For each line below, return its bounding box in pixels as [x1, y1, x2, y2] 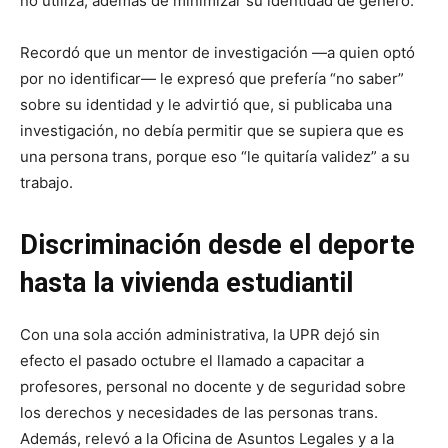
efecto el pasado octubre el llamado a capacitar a [20, 350, 364, 370]
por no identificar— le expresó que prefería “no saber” [20, 68, 404, 88]
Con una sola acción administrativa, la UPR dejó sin [20, 324, 380, 344]
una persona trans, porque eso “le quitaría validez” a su [20, 146, 410, 166]
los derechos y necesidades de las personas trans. [20, 402, 378, 422]
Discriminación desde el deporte [20, 228, 415, 261]
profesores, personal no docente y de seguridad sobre [20, 376, 406, 396]
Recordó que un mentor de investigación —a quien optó [20, 42, 415, 62]
